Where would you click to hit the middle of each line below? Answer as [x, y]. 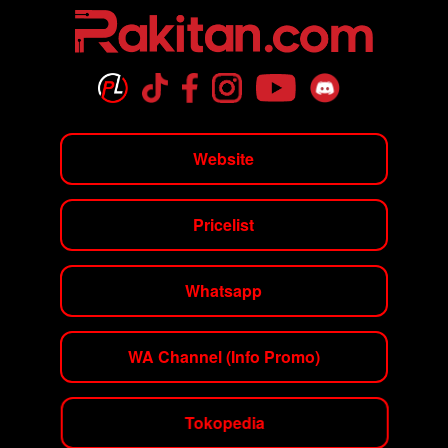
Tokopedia [223, 423]
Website [224, 159]
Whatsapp [224, 291]
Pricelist [224, 225]
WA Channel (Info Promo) [223, 357]
